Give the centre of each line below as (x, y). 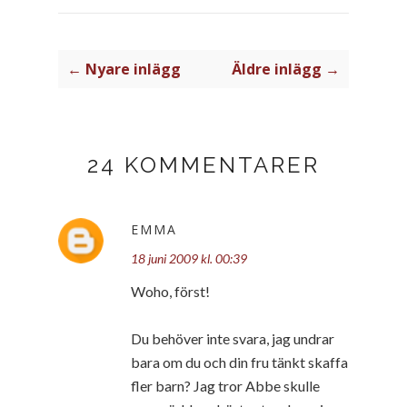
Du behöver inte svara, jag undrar (233, 338)
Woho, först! (170, 291)
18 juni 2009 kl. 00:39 (189, 258)
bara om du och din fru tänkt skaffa (239, 362)
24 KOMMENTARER (203, 164)
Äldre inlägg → (286, 69)
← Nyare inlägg (124, 69)
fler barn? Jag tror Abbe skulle (225, 385)
